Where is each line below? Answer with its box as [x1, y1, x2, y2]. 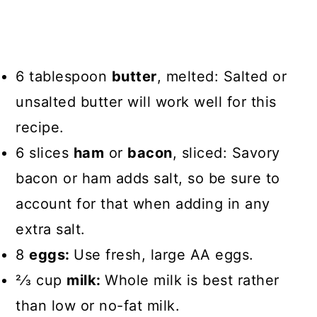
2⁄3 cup [16, 272, 67, 289]
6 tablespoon [16, 68, 112, 85]
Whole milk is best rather [105, 272, 279, 289]
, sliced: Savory [172, 144, 280, 161]
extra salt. [16, 221, 91, 238]
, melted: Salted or [156, 68, 287, 85]
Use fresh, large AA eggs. [74, 246, 259, 263]
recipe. [16, 119, 69, 136]
